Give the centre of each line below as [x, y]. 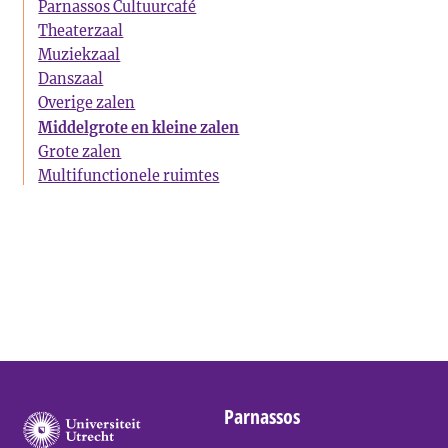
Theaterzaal [81, 30]
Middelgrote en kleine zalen [139, 127]
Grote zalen [80, 151]
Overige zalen [87, 103]
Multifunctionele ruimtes [129, 176]
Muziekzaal [79, 55]
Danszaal [71, 79]
